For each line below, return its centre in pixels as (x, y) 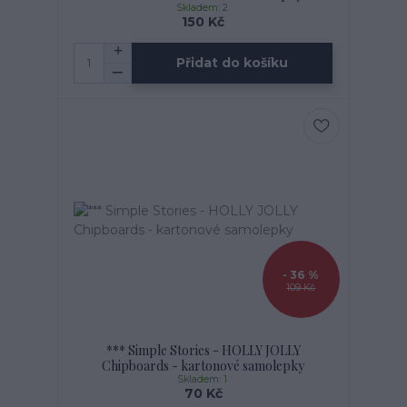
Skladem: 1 (203, 379)
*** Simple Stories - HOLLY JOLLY (203, 350)
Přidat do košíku (233, 63)
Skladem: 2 (203, 8)
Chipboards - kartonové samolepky (203, 365)
